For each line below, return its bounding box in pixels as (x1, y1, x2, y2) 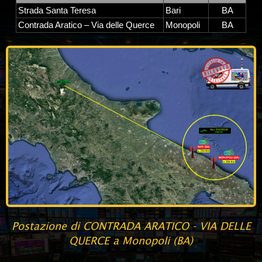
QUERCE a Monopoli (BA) (69, 235, 193, 247)
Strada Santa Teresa (18, 5, 96, 15)
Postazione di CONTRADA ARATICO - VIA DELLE (11, 220, 251, 233)
